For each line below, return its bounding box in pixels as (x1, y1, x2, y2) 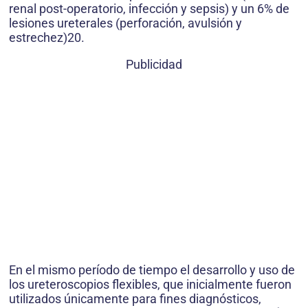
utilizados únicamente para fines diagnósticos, (9, 291, 261, 306)
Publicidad (126, 56, 182, 71)
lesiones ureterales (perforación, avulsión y (9, 15, 242, 30)
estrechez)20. (9, 30, 85, 45)
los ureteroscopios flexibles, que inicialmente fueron (9, 276, 291, 291)
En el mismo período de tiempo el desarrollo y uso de (9, 262, 295, 277)
